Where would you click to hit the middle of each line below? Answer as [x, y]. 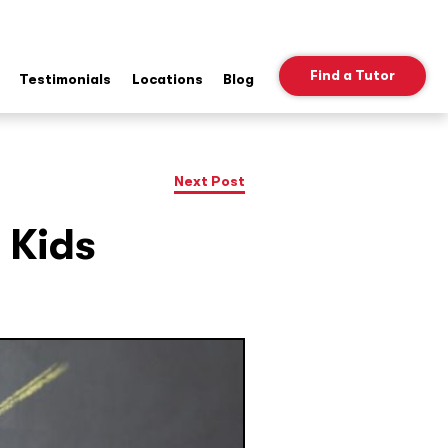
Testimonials [64, 78]
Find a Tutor [352, 75]
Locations [167, 78]
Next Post [209, 181]
